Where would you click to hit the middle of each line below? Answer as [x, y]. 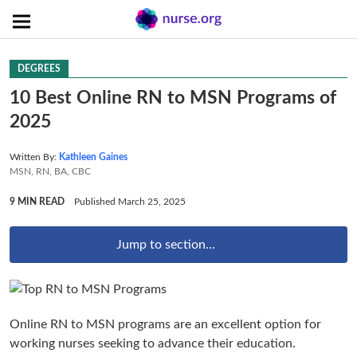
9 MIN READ [37, 202]
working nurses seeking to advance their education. [153, 343]
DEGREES [39, 69]
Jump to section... [166, 245]
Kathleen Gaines [93, 157]
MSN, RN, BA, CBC [50, 171]
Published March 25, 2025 [130, 202]
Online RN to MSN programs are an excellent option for [165, 324]
